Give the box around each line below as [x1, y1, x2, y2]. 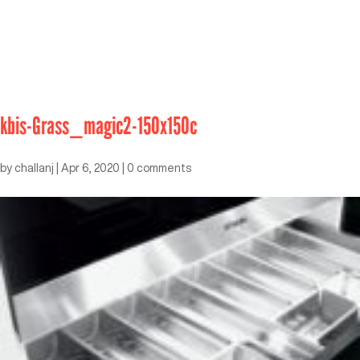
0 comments [127, 162, 191, 174]
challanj [14, 162, 54, 174]
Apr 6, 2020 [61, 162, 120, 174]
